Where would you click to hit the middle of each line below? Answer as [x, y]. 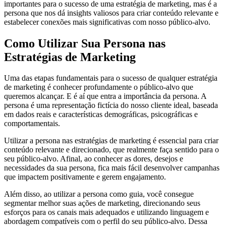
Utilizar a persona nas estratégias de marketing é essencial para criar [111, 141]
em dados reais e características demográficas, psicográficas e [101, 115]
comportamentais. [32, 124]
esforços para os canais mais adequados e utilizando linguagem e [106, 212]
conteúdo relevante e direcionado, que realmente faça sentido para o [111, 150]
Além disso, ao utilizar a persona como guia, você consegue [99, 194]
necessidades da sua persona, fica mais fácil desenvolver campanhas [112, 168]
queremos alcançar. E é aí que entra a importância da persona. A [105, 96]
